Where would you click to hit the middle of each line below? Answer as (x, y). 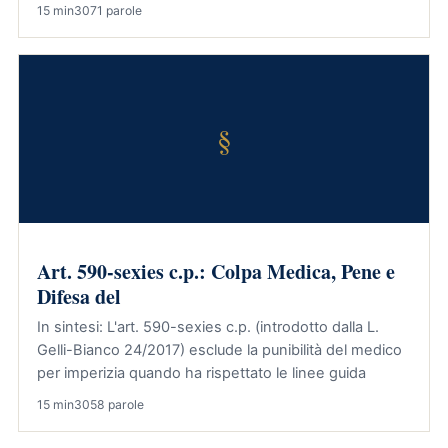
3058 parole (109, 404)
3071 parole (108, 10)
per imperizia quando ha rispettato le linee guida (201, 373)
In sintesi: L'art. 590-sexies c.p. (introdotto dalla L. (208, 327)
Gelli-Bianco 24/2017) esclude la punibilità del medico (219, 350)
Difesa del (79, 296)
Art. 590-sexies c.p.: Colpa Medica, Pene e (216, 271)
